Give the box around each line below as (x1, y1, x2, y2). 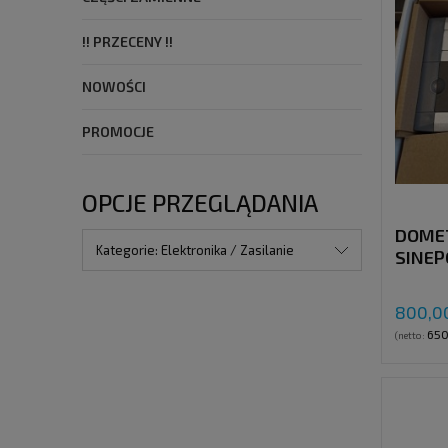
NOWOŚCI (82, 78, 146, 96)
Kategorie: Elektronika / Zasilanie (96, 242, 294, 259)
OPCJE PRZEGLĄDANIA (82, 188, 318, 218)
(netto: (395, 329, 427, 342)
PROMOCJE (82, 123, 154, 141)
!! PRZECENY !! (82, 33, 173, 51)
